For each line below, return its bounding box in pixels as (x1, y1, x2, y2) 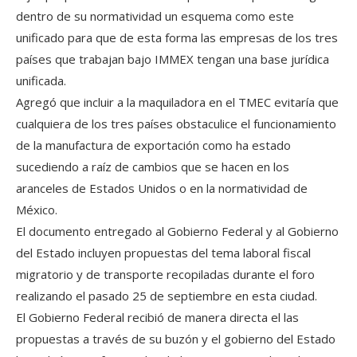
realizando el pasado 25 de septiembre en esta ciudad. (16, 287, 317, 304)
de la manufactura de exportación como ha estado (16, 136, 291, 153)
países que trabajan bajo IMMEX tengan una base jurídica (16, 50, 329, 67)
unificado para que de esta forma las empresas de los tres (16, 29, 338, 45)
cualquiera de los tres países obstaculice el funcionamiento (16, 115, 336, 131)
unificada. (16, 72, 66, 88)
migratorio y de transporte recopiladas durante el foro (16, 265, 315, 282)
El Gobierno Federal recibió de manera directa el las (16, 308, 299, 325)
